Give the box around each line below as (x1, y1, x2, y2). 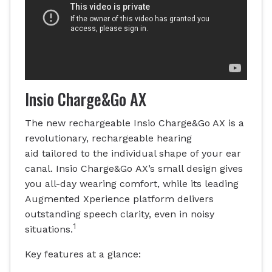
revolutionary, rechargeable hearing (25, 132, 192, 144)
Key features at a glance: (25, 248, 141, 260)
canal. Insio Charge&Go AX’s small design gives (25, 163, 243, 175)
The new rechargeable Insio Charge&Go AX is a (25, 117, 244, 129)
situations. (25, 223, 73, 236)
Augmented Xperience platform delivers (25, 193, 214, 205)
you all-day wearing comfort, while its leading (25, 178, 239, 190)
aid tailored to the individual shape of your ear (25, 148, 241, 160)
